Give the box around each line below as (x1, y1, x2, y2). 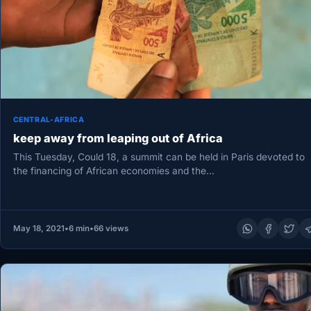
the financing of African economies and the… (12, 165, 215, 176)
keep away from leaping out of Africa (12, 131, 223, 146)
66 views (93, 224, 128, 234)
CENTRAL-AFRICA (12, 115, 85, 125)
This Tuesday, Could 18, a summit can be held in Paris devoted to (12, 151, 305, 162)
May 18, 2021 (12, 224, 65, 234)
